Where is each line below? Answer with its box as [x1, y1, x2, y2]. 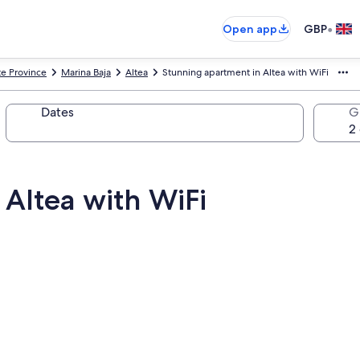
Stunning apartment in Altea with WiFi [162, 66, 329, 79]
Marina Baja [61, 66, 111, 79]
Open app [223, 22, 277, 36]
